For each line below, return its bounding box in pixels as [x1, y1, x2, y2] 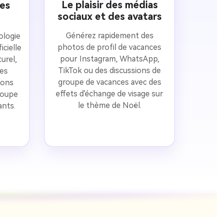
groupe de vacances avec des [58, 77, 161, 87]
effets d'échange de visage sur [56, 89, 163, 98]
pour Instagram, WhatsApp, [60, 54, 159, 63]
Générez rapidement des [65, 31, 154, 40]
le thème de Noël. [77, 100, 141, 110]
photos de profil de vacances [58, 42, 161, 52]
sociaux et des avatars [57, 10, 162, 22]
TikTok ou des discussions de [58, 65, 161, 75]
